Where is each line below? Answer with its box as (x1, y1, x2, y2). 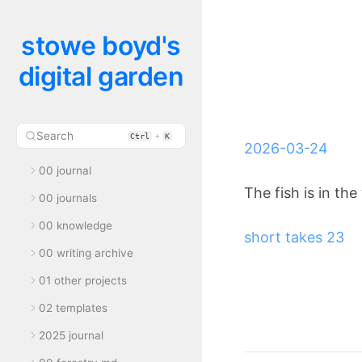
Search (36, 129, 74, 142)
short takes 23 (244, 229, 344, 246)
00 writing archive (39, 246, 133, 259)
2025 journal (39, 329, 103, 342)
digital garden (18, 61, 184, 92)
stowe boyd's (21, 30, 181, 61)
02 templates (39, 301, 107, 314)
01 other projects (39, 274, 127, 287)
